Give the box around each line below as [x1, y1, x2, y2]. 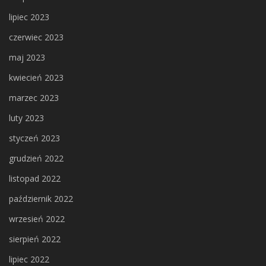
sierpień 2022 [9, 233, 61, 245]
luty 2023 [9, 112, 44, 124]
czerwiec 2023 [9, 31, 64, 43]
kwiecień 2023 [9, 72, 64, 84]
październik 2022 [9, 193, 73, 205]
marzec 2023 [9, 92, 59, 104]
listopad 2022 [9, 173, 61, 185]
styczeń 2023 [9, 132, 60, 144]
